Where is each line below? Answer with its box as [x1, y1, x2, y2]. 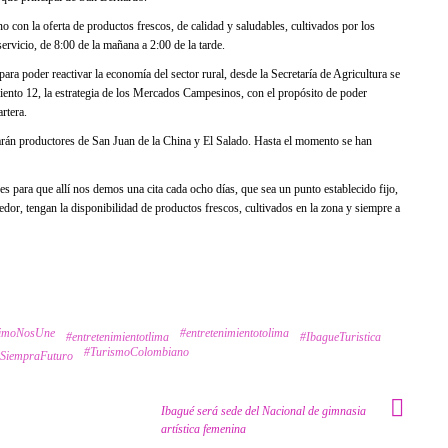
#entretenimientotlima [66, 329, 169, 344]
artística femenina [161, 421, 246, 436]
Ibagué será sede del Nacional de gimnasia [161, 403, 366, 418]
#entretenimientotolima [180, 325, 289, 340]
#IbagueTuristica [300, 329, 381, 344]
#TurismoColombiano [84, 344, 189, 359]
